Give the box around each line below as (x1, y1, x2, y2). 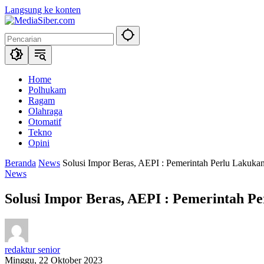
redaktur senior (5, 244, 60, 255)
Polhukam (28, 85, 66, 95)
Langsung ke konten (5, 5, 81, 15)
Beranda (5, 158, 36, 168)
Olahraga (28, 106, 62, 116)
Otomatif (28, 117, 61, 127)
